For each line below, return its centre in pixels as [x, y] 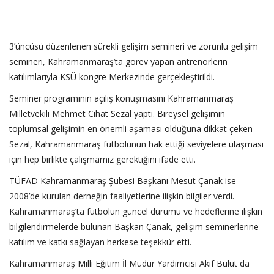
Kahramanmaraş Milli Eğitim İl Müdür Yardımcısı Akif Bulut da [129, 263]
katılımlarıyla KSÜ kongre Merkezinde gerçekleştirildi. [112, 76]
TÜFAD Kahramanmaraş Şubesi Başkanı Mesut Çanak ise [123, 180]
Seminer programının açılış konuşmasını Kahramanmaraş [121, 98]
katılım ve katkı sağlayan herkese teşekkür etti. [100, 242]
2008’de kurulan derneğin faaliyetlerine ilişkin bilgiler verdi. [122, 196]
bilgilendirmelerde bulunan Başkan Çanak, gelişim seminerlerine [134, 226]
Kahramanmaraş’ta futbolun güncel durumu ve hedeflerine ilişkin [136, 211]
